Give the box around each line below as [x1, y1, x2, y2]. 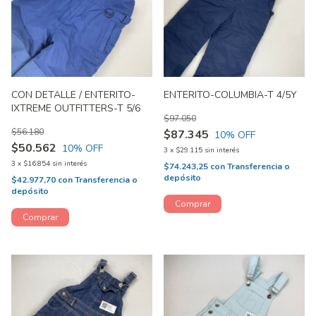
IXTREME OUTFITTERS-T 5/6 [11, 102, 141, 116]
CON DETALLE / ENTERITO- [11, 88, 135, 102]
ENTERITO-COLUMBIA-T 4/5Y [164, 88, 298, 102]
